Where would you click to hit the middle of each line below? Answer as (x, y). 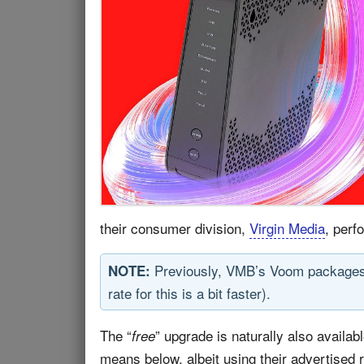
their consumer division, (175, 228)
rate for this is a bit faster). (189, 293)
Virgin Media (287, 228)
